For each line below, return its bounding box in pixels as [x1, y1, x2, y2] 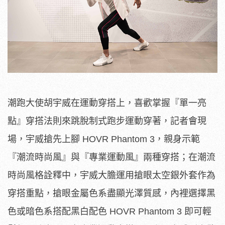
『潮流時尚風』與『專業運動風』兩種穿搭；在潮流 [8, 152, 215, 163]
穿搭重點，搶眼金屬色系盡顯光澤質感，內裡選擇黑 [8, 188, 215, 199]
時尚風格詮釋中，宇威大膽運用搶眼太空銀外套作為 [8, 170, 215, 181]
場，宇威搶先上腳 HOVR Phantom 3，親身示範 [8, 134, 200, 145]
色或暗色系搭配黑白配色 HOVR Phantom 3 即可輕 [8, 206, 211, 217]
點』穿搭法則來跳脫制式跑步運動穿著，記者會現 [8, 116, 206, 127]
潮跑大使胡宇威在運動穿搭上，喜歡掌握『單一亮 [8, 98, 206, 108]
